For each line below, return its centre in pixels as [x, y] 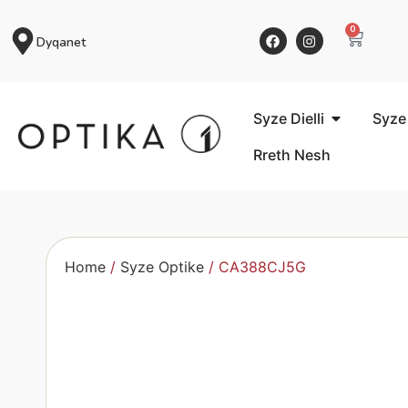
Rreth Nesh [291, 155]
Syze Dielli [288, 118]
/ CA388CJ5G [255, 267]
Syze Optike [162, 267]
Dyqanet [61, 42]
